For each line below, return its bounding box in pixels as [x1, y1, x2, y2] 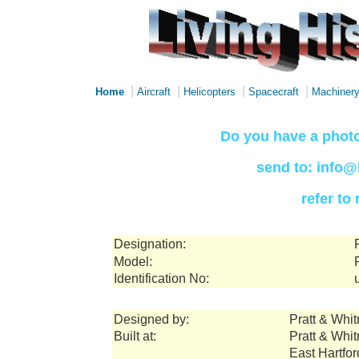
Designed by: [114, 313, 189, 326]
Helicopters [184, 86, 236, 98]
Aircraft [137, 86, 171, 98]
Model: [114, 255, 152, 268]
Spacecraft [248, 86, 299, 98]
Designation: [114, 237, 186, 251]
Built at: [114, 329, 156, 343]
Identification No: [114, 272, 209, 285]
